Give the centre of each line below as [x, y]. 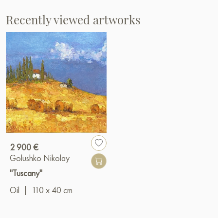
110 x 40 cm [52, 190]
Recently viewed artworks [73, 20]
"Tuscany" [26, 173]
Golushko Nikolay [40, 158]
